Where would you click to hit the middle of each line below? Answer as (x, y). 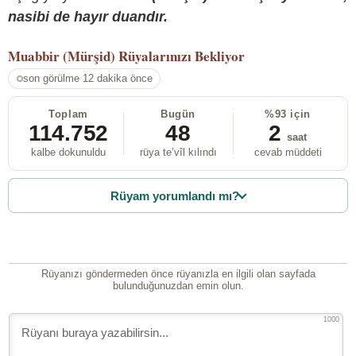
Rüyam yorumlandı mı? (175, 195)
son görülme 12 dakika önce (87, 79)
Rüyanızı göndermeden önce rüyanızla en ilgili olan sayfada (178, 274)
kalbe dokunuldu (68, 153)
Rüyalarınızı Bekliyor (182, 56)
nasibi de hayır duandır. (88, 16)
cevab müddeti (288, 153)
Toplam (68, 114)
